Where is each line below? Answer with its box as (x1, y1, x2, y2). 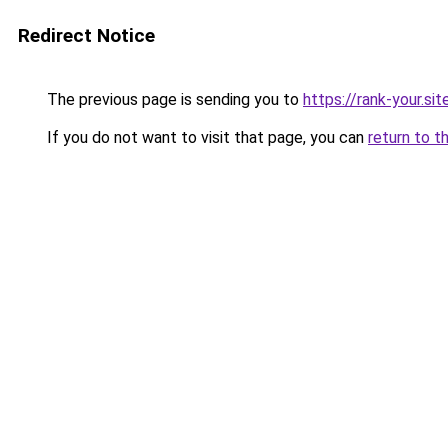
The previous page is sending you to (43, 90, 303, 109)
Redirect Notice (18, 24, 155, 47)
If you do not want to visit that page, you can (43, 128, 368, 147)
